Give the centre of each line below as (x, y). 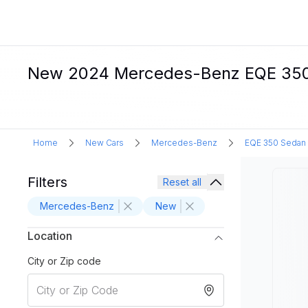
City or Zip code (64, 261)
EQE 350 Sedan (275, 143)
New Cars (104, 143)
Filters (47, 182)
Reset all (182, 182)
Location (50, 236)
